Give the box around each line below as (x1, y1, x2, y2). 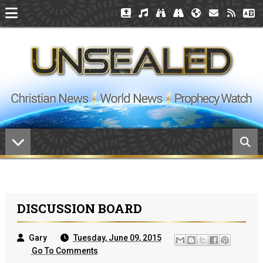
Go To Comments (31, 246, 98, 256)
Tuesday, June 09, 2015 (73, 233, 161, 242)
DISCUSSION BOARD (16, 200, 142, 217)
